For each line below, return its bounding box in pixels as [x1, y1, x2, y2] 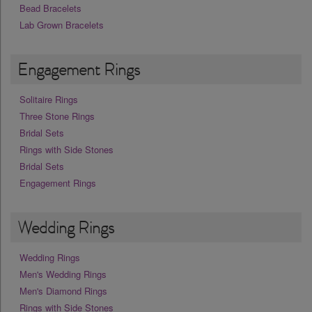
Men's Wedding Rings [19, 267, 107, 281]
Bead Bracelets [19, 1, 81, 15]
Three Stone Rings [19, 109, 95, 123]
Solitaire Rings [19, 93, 78, 107]
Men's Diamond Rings [19, 284, 107, 298]
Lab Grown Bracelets [19, 18, 104, 32]
